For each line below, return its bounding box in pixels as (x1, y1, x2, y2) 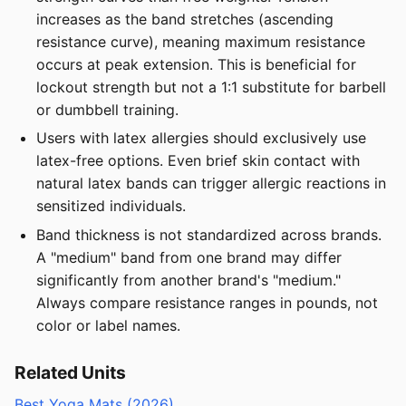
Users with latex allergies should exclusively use (36, 129, 366, 148)
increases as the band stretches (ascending (36, 9, 333, 28)
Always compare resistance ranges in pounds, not (36, 293, 378, 312)
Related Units (14, 361, 126, 383)
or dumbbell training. (36, 100, 179, 119)
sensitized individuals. (36, 197, 186, 216)
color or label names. (36, 315, 180, 334)
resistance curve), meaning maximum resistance (36, 32, 365, 51)
